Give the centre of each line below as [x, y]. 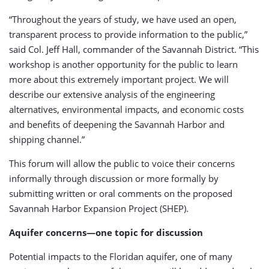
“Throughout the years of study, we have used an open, [123, 19]
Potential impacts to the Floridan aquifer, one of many [121, 256]
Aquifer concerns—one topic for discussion [106, 232]
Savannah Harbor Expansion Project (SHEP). [99, 208]
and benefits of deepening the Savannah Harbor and [117, 124]
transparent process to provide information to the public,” [128, 34]
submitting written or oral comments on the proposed [121, 193]
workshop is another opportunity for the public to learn [123, 64]
